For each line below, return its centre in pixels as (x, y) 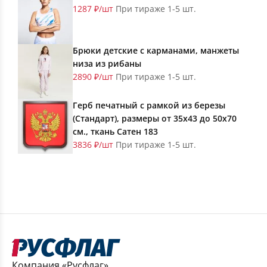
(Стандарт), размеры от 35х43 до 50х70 (155, 119)
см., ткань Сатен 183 (115, 132)
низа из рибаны (107, 64)
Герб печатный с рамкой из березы (149, 105)
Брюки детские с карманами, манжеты (156, 51)
